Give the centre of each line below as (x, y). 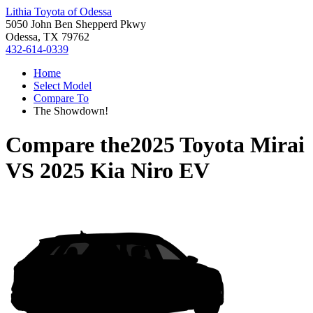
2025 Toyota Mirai (217, 145)
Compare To (61, 98)
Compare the (68, 145)
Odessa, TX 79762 (48, 37)
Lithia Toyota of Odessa (59, 12)
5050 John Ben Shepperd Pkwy (76, 24)
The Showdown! (71, 111)
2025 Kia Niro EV (125, 171)
